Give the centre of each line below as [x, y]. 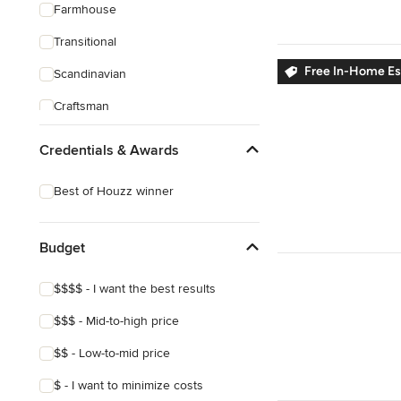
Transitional [85, 42]
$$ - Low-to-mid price [112, 353]
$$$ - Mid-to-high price [116, 321]
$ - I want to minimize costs [128, 385]
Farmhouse [85, 9]
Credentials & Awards [109, 150]
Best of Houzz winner [114, 191]
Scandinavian [90, 74]
